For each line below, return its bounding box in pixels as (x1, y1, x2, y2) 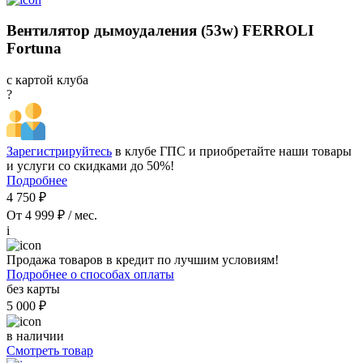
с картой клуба (6, 73, 88, 88)
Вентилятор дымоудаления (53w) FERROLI (6, 22, 314, 40)
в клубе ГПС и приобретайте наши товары (112, 144, 352, 159)
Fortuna (6, 40, 62, 58)
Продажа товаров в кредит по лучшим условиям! (6, 253, 279, 267)
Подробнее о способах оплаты (6, 267, 174, 282)
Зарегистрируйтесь (6, 144, 112, 159)
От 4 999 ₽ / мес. (6, 208, 97, 223)
